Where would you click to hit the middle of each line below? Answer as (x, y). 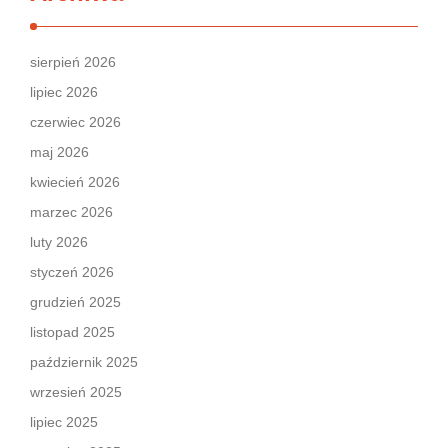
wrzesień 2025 (76, 392)
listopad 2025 (72, 332)
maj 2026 (59, 152)
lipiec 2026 (64, 92)
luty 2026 (59, 242)
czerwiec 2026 (75, 122)
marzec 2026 (71, 212)
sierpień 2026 (73, 62)
